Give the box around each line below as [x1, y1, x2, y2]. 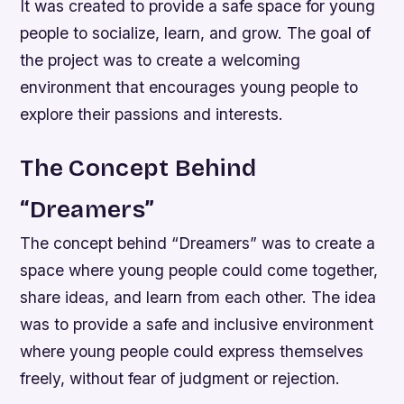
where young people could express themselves [20, 341, 364, 361]
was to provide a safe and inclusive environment [20, 314, 374, 334]
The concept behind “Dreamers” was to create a [20, 233, 376, 252]
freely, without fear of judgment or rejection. [20, 368, 341, 388]
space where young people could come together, [20, 260, 379, 280]
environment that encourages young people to [20, 77, 359, 96]
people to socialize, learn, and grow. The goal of [20, 23, 372, 42]
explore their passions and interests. [20, 104, 284, 124]
